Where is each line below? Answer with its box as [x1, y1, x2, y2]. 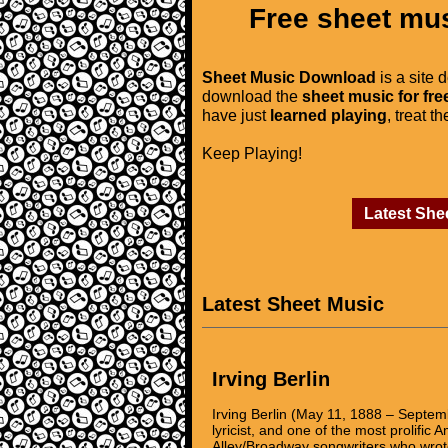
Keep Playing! [202, 144, 302, 162]
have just [202, 106, 270, 124]
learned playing [270, 106, 387, 124]
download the [202, 87, 302, 105]
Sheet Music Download [202, 68, 376, 86]
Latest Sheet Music [202, 293, 384, 315]
